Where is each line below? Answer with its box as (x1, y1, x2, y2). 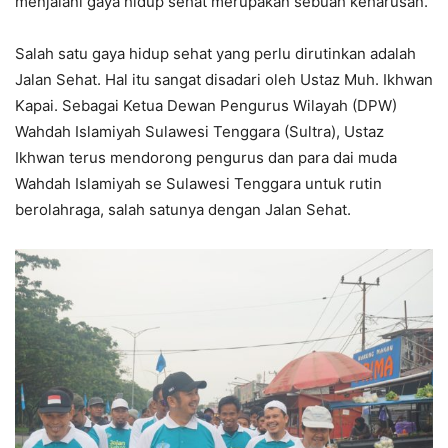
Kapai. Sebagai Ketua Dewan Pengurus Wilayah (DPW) (15, 96, 397, 116)
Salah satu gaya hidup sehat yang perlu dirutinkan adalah (15, 44, 416, 64)
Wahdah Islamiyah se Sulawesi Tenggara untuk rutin (15, 174, 382, 194)
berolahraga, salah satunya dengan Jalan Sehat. (15, 200, 351, 220)
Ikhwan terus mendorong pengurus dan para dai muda (15, 148, 397, 168)
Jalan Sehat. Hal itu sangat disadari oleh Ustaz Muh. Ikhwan (15, 70, 433, 90)
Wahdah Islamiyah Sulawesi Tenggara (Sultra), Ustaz (15, 122, 384, 142)
